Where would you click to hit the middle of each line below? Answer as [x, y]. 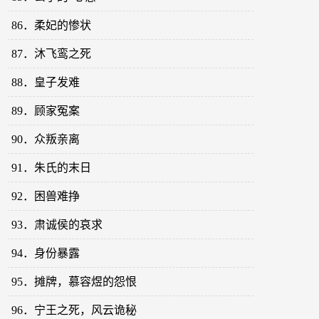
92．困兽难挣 [46, 197]
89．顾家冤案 [46, 111]
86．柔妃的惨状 [52, 26]
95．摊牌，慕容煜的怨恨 [74, 282]
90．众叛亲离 [46, 140]
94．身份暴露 [46, 253]
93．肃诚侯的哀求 [57, 225]
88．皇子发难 [46, 83]
